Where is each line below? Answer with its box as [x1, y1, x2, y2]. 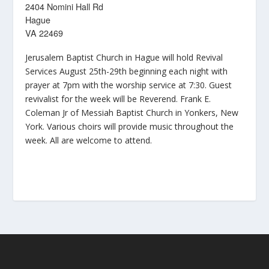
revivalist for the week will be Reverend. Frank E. [25, 93, 211, 105]
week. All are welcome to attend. [25, 134, 153, 147]
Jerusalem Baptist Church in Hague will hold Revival [25, 52, 223, 64]
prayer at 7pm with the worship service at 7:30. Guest [25, 79, 232, 91]
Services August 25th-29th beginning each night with [25, 65, 228, 77]
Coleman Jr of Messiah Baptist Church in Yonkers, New [25, 107, 239, 119]
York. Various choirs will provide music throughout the [25, 121, 234, 133]
